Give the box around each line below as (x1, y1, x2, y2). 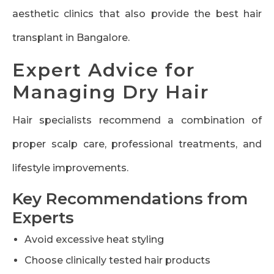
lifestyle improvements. (12, 162, 128, 174)
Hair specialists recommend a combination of (12, 114, 262, 127)
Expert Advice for (12, 59, 195, 82)
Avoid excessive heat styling (24, 234, 164, 246)
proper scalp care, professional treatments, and (12, 138, 262, 150)
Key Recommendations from (12, 189, 248, 209)
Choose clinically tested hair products (24, 254, 210, 267)
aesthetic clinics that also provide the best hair (12, 8, 262, 20)
